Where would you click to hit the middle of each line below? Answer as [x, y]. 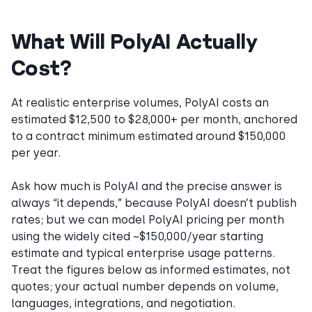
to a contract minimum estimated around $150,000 [148, 136]
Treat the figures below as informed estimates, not [151, 270]
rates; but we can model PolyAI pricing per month [148, 219]
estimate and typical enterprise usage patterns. [143, 253]
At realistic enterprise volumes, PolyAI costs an [140, 102]
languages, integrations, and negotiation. [123, 303]
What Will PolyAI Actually [134, 40]
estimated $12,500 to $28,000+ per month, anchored [154, 119]
